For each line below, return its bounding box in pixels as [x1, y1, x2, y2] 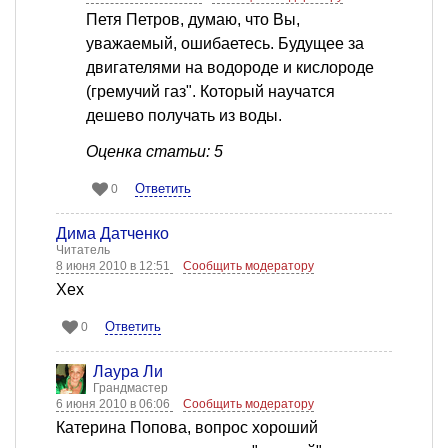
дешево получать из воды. [86, 107, 282, 125]
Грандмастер [93, 381, 168, 396]
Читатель [56, 243, 110, 258]
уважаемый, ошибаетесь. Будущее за [86, 35, 364, 53]
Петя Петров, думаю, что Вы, [86, 11, 300, 29]
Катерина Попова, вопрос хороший [56, 419, 318, 437]
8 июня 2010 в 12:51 [56, 259, 173, 274]
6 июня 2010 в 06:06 [56, 397, 173, 412]
